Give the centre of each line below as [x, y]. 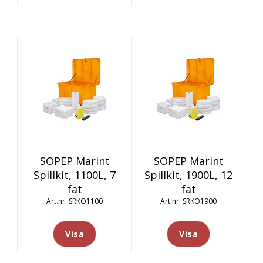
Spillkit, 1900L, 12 [188, 175]
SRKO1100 [86, 201]
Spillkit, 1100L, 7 [75, 175]
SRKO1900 [200, 201]
